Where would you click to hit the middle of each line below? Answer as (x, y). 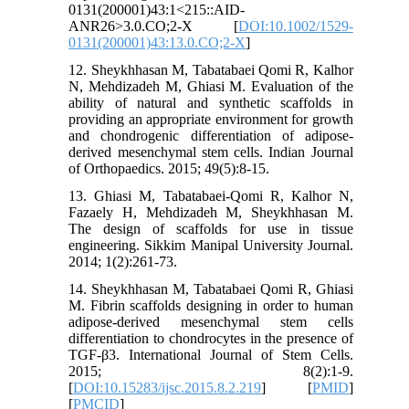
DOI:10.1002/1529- (295, 26)
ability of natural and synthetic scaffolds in (211, 102)
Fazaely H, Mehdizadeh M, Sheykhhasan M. (211, 212)
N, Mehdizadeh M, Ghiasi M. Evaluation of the (211, 86)
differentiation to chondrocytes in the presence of (211, 338)
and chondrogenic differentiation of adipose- (211, 135)
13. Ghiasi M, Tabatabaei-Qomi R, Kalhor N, (211, 195)
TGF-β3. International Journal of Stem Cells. (211, 354)
